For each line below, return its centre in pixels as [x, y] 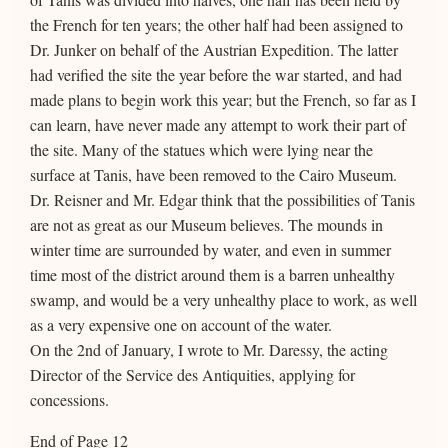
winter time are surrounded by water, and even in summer [210, 249]
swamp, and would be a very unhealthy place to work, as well [223, 299]
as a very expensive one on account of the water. [181, 324]
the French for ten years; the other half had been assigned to [216, 24]
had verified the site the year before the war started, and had [216, 74]
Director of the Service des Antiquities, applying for [192, 374]
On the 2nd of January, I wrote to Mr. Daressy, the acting [209, 349]
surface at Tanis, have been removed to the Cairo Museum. [213, 174]
